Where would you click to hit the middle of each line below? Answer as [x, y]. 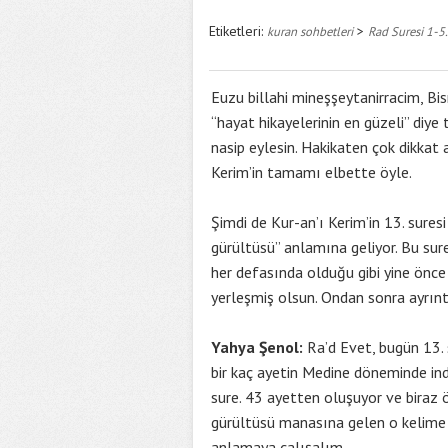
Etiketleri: [238, 31]
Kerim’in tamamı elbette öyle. [311, 172]
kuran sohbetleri [310, 31]
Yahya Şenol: [257, 347]
